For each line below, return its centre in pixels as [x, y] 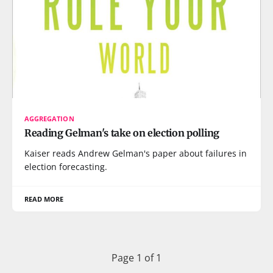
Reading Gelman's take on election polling [122, 133]
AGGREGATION [49, 119]
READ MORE [44, 199]
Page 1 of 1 [136, 258]
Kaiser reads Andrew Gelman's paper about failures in [136, 153]
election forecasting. [66, 167]
